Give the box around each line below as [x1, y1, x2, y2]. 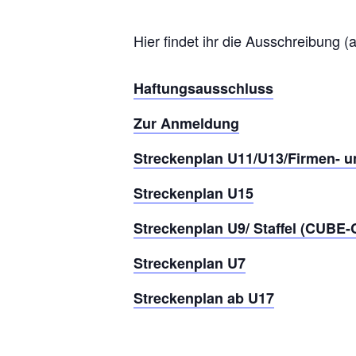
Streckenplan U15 [133, 182, 253, 203]
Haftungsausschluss [133, 77, 273, 99]
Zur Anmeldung [133, 112, 239, 133]
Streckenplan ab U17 [133, 287, 274, 308]
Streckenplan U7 [133, 252, 246, 273]
